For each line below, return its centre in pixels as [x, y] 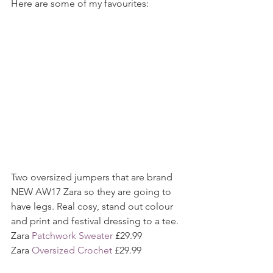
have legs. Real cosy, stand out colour [93, 207]
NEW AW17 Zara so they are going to [92, 192]
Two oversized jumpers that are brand [93, 177]
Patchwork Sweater [72, 236]
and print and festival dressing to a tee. [95, 221]
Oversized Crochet [72, 250]
